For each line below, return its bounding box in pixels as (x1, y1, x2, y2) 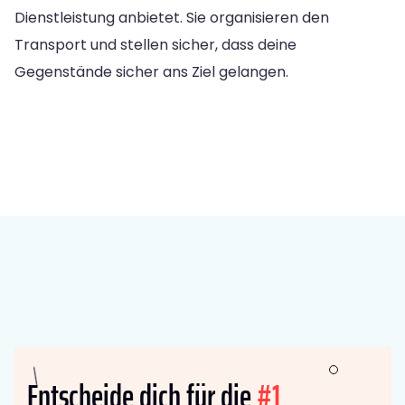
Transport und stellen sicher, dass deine (14, 33, 297, 55)
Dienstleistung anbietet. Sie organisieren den (14, 6, 329, 28)
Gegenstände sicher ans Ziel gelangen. (14, 61, 288, 82)
